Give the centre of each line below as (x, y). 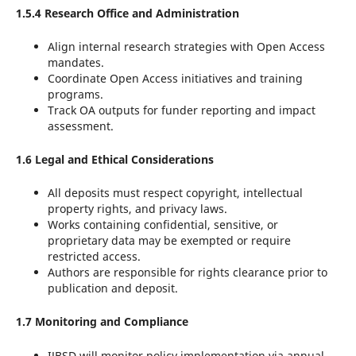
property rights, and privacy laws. (137, 209)
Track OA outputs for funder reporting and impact (181, 110)
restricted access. (94, 257)
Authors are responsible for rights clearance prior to (187, 273)
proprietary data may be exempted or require (169, 241)
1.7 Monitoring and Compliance (102, 322)
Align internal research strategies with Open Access (186, 47)
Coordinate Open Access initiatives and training (175, 79)
